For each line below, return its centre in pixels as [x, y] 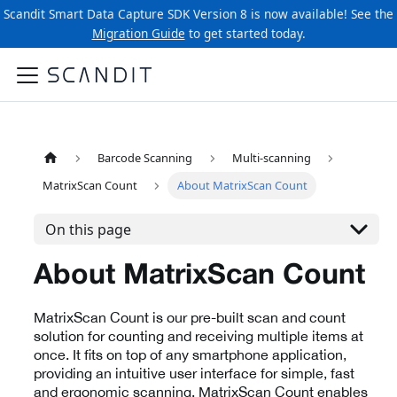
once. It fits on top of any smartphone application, [190, 355]
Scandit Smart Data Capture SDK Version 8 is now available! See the [198, 14]
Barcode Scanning [145, 158]
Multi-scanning [271, 158]
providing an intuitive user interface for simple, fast [194, 374]
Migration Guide [138, 33]
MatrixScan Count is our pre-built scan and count [190, 318]
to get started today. [245, 33]
